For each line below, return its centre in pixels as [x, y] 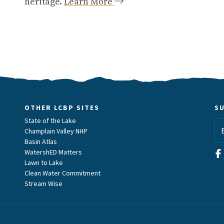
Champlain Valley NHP [56, 131]
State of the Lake [50, 121]
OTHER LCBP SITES [62, 108]
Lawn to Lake [44, 163]
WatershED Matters [53, 152]
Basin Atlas [41, 142]
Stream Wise [43, 184]
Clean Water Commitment [62, 173]
